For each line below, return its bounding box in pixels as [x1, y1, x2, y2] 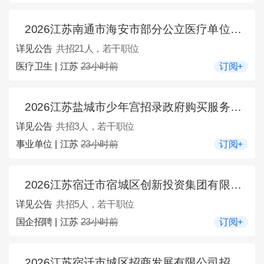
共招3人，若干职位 [55, 121, 134, 132]
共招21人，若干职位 [55, 44, 139, 54]
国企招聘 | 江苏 [15, 216, 81, 227]
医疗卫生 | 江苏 [15, 61, 81, 72]
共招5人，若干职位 [55, 199, 134, 210]
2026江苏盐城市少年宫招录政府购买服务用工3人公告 [24, 100, 230, 113]
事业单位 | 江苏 [15, 138, 81, 150]
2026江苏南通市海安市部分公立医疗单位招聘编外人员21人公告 [24, 22, 230, 35]
